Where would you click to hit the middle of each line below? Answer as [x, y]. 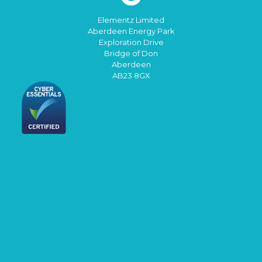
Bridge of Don [131, 54]
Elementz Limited [131, 20]
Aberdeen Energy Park [131, 31]
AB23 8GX [131, 76]
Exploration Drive [131, 42]
